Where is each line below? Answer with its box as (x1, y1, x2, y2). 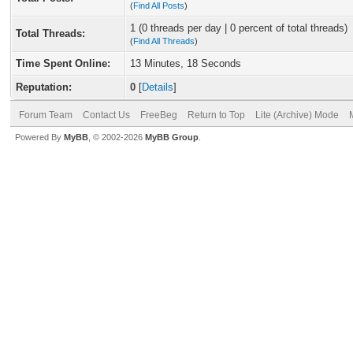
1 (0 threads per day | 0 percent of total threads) (130, 22, 347, 34)
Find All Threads (133, 36, 195, 46)
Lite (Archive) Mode (255, 110, 339, 121)
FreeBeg (140, 110, 177, 121)
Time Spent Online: (16, 58, 110, 69)
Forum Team (19, 110, 72, 121)
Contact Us (83, 110, 130, 121)
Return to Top (188, 110, 245, 121)
